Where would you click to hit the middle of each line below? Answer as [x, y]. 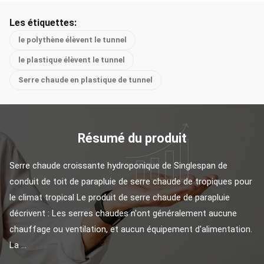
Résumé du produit [132, 138]
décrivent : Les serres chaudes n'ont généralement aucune [123, 213]
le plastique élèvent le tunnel [72, 60]
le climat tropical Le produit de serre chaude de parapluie [120, 197]
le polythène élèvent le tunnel [72, 40]
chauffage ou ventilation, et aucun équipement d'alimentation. [131, 229]
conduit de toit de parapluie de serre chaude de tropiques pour [131, 181]
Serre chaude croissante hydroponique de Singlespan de [118, 166]
